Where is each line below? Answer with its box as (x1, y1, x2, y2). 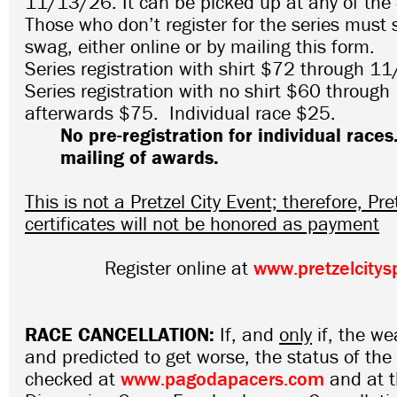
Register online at (25, 256, 253, 281)
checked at (25, 367, 121, 392)
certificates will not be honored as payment (25, 212, 379, 237)
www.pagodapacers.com (121, 367, 324, 392)
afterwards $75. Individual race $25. (25, 101, 336, 126)
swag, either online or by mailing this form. (25, 35, 375, 59)
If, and (220, 323, 279, 347)
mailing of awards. (60, 145, 219, 170)
